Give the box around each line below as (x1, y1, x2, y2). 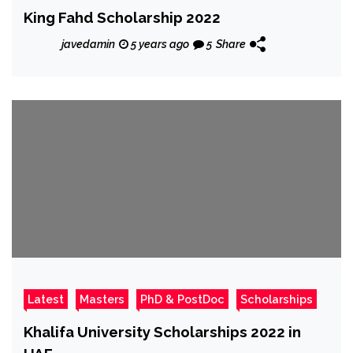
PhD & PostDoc (140, 292, 225, 306)
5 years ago (128, 37, 189, 50)
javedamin (61, 37, 115, 50)
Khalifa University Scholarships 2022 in (24, 322, 301, 340)
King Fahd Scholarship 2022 (24, 8, 221, 26)
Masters (80, 292, 124, 306)
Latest (28, 292, 64, 306)
